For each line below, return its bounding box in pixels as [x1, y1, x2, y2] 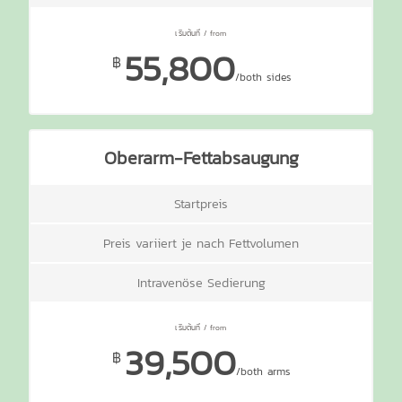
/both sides [234, 68, 291, 85]
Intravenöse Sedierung [136, 273, 266, 293]
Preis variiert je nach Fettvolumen [103, 232, 299, 253]
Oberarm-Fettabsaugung [103, 144, 299, 171]
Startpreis [174, 193, 228, 214]
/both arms [236, 363, 290, 380]
